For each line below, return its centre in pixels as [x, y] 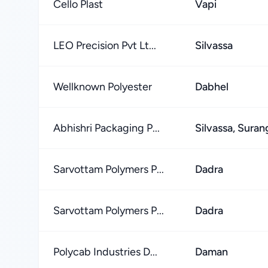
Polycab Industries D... [105, 252]
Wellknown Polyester [103, 87]
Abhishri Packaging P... [106, 128]
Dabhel [212, 87]
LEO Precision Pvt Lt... [105, 45]
